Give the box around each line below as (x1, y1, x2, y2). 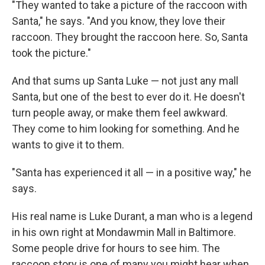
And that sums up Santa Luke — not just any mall (12, 75, 238, 88)
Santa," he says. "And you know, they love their (12, 15, 225, 28)
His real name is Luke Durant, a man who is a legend (12, 210, 253, 223)
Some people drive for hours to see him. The (12, 242, 220, 255)
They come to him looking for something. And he (12, 122, 240, 135)
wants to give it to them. (12, 138, 124, 151)
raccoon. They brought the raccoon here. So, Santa (12, 31, 248, 44)
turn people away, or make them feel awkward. (12, 106, 228, 119)
